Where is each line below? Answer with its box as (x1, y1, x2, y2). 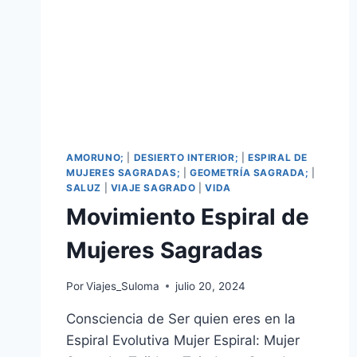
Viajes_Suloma (86, 279, 160, 292)
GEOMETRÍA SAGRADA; (189, 167, 309, 179)
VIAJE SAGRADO (110, 182, 196, 194)
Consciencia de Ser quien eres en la (66, 310, 296, 327)
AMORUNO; (66, 151, 124, 164)
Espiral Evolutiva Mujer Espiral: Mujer (66, 331, 300, 348)
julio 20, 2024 (175, 279, 246, 292)
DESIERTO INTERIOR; (133, 151, 239, 164)
